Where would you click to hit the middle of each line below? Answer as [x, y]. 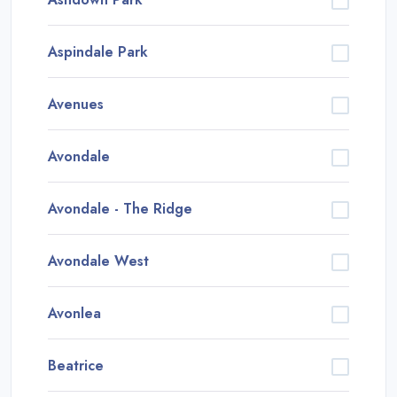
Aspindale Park [98, 51]
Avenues [76, 104]
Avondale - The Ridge [120, 208]
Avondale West [98, 261]
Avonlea [74, 313]
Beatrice [76, 365]
